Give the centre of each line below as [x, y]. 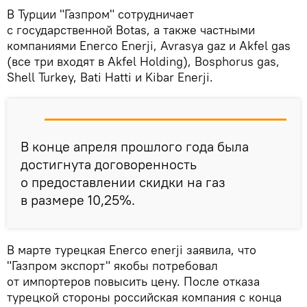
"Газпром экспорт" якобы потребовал [112, 265]
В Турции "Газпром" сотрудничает [100, 14]
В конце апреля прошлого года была [135, 146]
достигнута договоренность [109, 164]
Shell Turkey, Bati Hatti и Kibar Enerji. [110, 77]
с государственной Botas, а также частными [131, 29]
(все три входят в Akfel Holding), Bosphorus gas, [143, 61]
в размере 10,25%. [78, 199]
